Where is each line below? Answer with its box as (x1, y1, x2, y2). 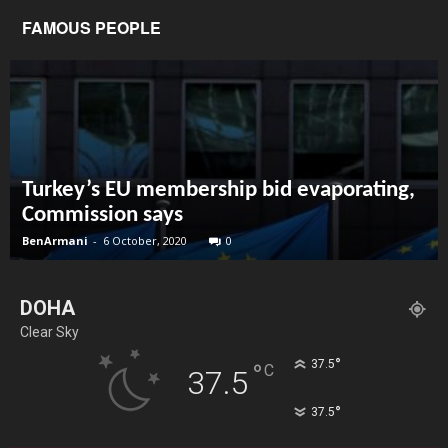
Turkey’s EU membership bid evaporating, (22, 179, 415, 203)
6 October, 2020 (103, 233, 187, 249)
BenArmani (22, 233, 88, 249)
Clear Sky (20, 324, 79, 341)
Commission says (22, 204, 183, 228)
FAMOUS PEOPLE (22, 16, 161, 40)
